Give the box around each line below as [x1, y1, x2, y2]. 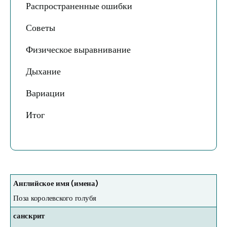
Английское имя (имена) [13, 179, 98, 188]
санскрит [13, 211, 45, 220]
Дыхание [26, 66, 61, 77]
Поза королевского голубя [13, 194, 97, 203]
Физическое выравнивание [26, 44, 131, 55]
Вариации [26, 88, 65, 99]
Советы [26, 22, 55, 33]
